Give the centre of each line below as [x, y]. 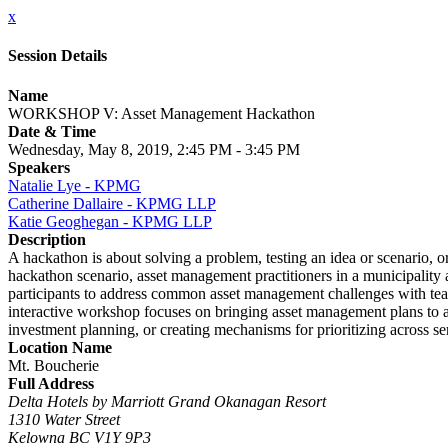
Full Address [51, 383]
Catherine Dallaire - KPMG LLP [112, 203]
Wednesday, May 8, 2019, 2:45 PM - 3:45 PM [154, 149]
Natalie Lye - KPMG [74, 185]
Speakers [39, 167]
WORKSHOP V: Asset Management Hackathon [161, 113]
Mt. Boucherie [53, 365]
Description [47, 239]
